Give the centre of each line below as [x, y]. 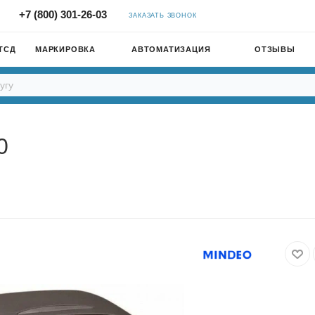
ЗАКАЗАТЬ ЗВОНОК [163, 15]
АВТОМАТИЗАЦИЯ [171, 49]
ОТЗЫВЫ [275, 49]
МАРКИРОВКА [65, 49]
